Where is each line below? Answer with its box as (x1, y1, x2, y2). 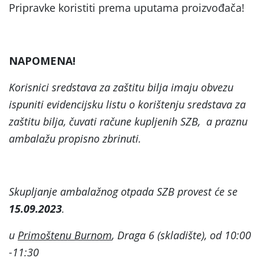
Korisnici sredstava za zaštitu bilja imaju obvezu (9, 80, 233, 94)
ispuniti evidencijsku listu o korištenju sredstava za (9, 97, 246, 111)
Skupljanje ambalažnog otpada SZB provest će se (9, 184, 237, 199)
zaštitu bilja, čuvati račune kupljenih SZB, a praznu (9, 114, 247, 128)
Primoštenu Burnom (18, 227, 112, 242)
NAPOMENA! (9, 53, 75, 68)
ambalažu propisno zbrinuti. (9, 131, 141, 146)
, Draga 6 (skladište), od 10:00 (112, 227, 251, 242)
